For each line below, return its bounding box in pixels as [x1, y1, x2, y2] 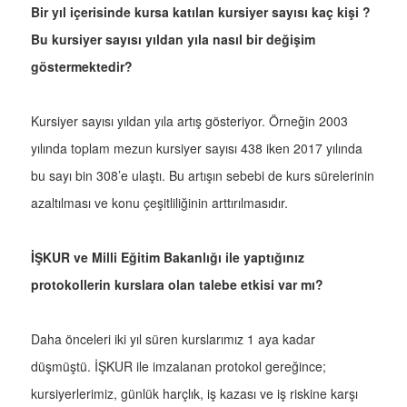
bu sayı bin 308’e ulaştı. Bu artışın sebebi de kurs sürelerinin [31, 166, 374, 185]
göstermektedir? [31, 57, 133, 76]
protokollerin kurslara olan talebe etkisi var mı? [31, 275, 323, 294]
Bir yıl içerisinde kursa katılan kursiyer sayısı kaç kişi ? [31, 3, 371, 22]
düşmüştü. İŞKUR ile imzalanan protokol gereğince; [31, 357, 326, 376]
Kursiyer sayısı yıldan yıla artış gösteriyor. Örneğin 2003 [31, 112, 348, 131]
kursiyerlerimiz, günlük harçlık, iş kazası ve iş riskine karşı [31, 384, 358, 403]
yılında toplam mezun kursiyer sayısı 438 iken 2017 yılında [31, 139, 362, 158]
